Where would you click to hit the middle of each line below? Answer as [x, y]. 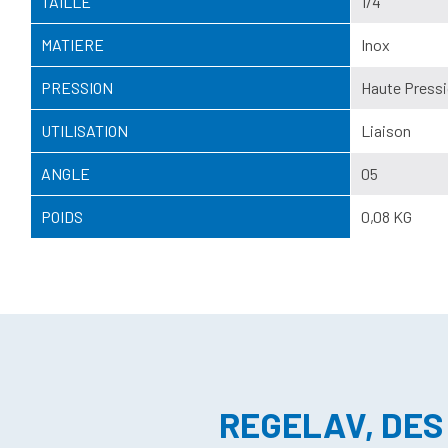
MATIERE [72, 44]
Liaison [386, 130]
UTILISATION [84, 130]
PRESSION [77, 87]
